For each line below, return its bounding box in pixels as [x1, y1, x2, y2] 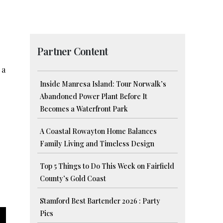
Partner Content [37, 44, 108, 58]
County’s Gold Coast [40, 174, 107, 184]
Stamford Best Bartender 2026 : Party [40, 196, 161, 206]
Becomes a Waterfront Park [40, 104, 128, 114]
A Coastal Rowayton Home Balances [40, 126, 157, 136]
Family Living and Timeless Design [40, 139, 155, 149]
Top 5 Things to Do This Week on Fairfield [40, 161, 175, 171]
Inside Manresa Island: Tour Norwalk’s [40, 79, 167, 89]
